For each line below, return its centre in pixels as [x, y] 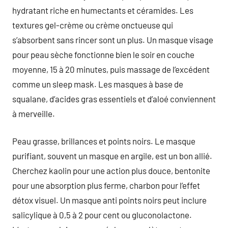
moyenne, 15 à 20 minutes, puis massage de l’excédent [111, 69]
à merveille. [34, 113]
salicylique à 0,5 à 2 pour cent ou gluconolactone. [102, 215]
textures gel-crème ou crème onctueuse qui [93, 25]
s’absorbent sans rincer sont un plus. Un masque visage [113, 39]
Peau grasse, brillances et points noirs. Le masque [104, 141]
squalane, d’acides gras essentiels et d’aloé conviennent [114, 98]
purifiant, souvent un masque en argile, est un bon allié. [112, 156]
